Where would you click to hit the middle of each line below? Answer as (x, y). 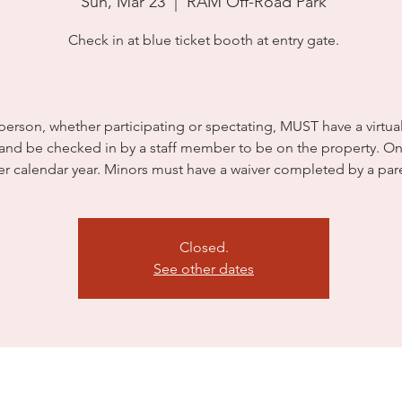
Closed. (204, 247)
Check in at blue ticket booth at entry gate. (204, 40)
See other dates (204, 269)
